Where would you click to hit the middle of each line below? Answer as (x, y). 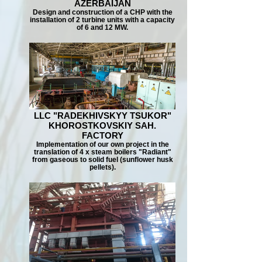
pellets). (102, 167)
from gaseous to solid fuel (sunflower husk (102, 159)
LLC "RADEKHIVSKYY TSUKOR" (102, 116)
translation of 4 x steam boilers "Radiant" (102, 152)
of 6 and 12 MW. (102, 27)
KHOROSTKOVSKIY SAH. (102, 125)
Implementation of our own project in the (102, 144)
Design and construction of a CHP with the (102, 12)
